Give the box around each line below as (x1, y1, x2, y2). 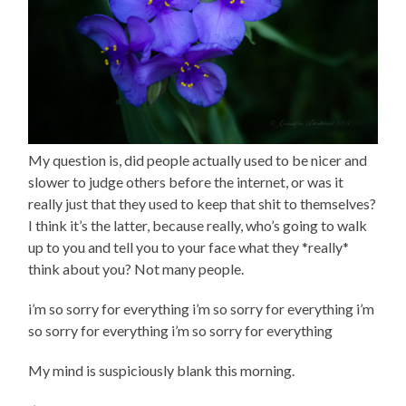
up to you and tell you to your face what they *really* (28, 237, 350, 256)
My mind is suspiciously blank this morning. (28, 361, 295, 379)
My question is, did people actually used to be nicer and (28, 150, 368, 169)
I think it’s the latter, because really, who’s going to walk (28, 216, 368, 234)
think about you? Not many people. (28, 259, 245, 277)
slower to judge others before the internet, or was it (28, 172, 344, 190)
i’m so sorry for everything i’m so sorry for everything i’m (28, 299, 375, 317)
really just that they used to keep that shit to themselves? (28, 194, 377, 212)
